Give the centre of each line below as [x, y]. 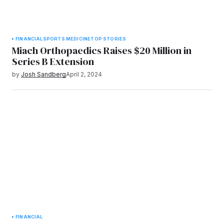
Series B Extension [53, 61]
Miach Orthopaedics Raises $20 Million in [102, 50]
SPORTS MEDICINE [67, 38]
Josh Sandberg [43, 74]
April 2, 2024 [84, 74]
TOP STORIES [108, 38]
